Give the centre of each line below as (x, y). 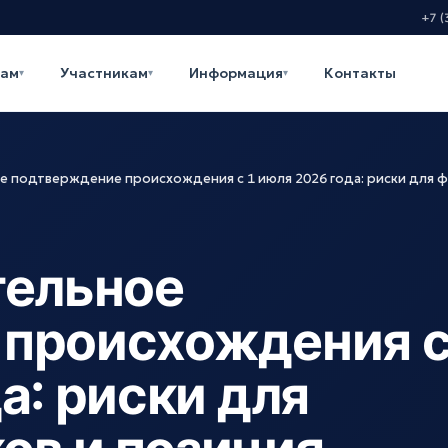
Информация (236, 72)
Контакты (360, 72)
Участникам (104, 72)
